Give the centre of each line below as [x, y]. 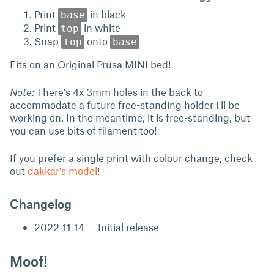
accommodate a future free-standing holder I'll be [125, 105]
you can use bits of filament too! [83, 130]
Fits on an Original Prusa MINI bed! [90, 64]
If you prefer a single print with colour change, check [131, 158]
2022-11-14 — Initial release [97, 227]
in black [107, 14]
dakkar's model [62, 171]
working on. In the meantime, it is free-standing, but [130, 117]
